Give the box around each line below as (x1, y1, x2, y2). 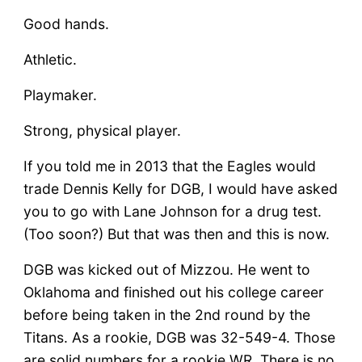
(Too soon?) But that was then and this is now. (23, 225, 330, 242)
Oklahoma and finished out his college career (23, 283, 324, 301)
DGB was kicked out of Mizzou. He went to (23, 260, 310, 278)
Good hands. (23, 15, 109, 32)
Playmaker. (23, 86, 97, 103)
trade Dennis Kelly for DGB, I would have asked (23, 179, 338, 197)
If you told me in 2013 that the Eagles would (23, 157, 316, 175)
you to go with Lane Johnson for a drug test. (23, 202, 322, 220)
